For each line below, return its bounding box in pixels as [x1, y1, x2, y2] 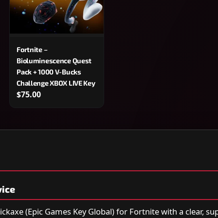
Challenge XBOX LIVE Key [17, 78, 95, 87]
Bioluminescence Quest [17, 56, 92, 65]
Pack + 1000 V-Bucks [17, 67, 81, 76]
